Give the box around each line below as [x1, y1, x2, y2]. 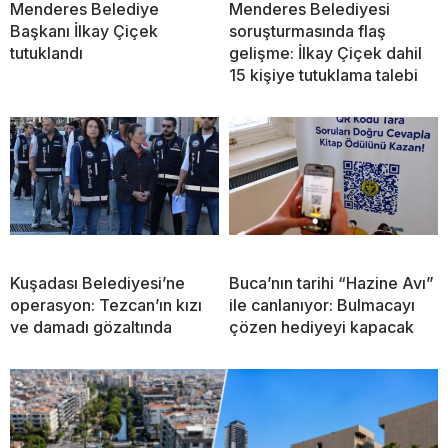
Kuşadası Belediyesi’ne [10, 273, 185, 294]
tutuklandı [10, 43, 83, 64]
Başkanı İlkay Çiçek [10, 21, 158, 42]
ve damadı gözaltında [10, 317, 172, 338]
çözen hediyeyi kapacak [229, 317, 414, 338]
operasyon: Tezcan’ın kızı [10, 295, 202, 316]
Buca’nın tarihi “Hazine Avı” [229, 273, 434, 294]
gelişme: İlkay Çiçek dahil [229, 43, 422, 64]
